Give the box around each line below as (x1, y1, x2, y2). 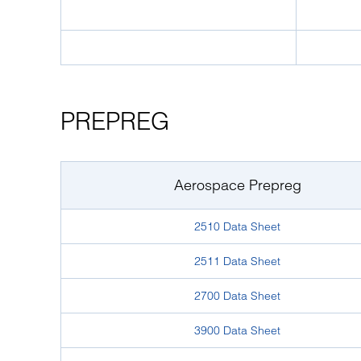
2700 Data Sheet (194, 288, 280, 303)
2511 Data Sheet (194, 254, 280, 268)
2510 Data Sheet (194, 219, 280, 234)
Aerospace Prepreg (173, 176, 301, 194)
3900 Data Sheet (194, 323, 280, 338)
